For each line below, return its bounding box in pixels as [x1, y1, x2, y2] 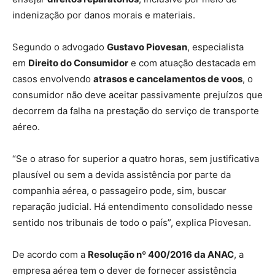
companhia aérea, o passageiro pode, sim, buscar [12, 184, 227, 196]
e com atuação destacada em [128, 56, 256, 69]
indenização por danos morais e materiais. [12, 9, 195, 21]
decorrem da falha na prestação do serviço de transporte [12, 104, 259, 117]
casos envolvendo [12, 72, 93, 85]
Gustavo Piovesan [107, 41, 187, 53]
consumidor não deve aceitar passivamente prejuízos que [12, 88, 263, 101]
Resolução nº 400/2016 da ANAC [88, 248, 234, 260]
